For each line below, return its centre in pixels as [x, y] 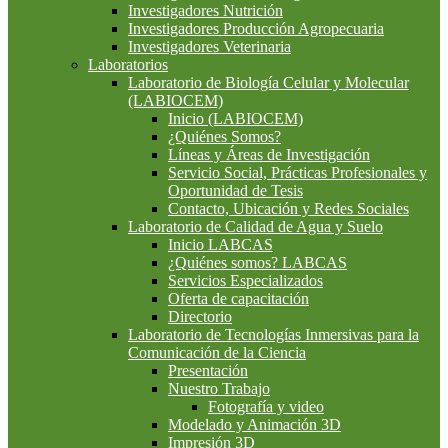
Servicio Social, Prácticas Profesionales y [297, 172]
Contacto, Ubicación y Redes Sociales [288, 208]
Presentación [208, 370]
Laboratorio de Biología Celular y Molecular [268, 82]
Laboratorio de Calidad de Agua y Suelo [255, 226]
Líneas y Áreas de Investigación [269, 154]
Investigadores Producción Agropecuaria [256, 28]
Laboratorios [128, 64]
